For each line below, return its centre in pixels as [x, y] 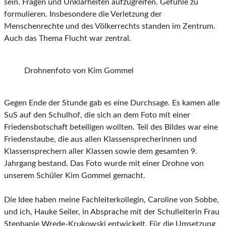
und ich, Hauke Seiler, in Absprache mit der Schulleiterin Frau [112, 212]
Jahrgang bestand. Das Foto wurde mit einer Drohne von [104, 164]
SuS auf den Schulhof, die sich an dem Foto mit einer [97, 115]
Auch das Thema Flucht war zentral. [68, 39]
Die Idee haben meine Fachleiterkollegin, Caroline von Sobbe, [111, 200]
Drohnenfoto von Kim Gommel [79, 71]
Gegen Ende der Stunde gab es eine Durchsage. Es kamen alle [112, 103]
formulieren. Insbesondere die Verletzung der [83, 14]
